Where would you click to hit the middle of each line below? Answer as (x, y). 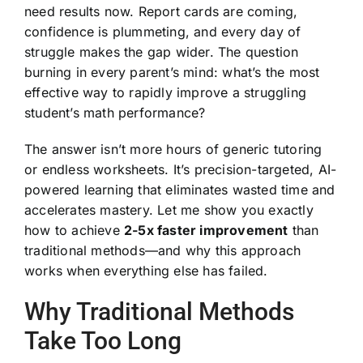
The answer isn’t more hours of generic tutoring (173, 149)
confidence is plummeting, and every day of (162, 31)
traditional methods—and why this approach (162, 250)
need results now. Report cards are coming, (161, 11)
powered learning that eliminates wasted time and (179, 189)
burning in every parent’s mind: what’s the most (172, 72)
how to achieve (74, 230)
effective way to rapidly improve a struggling (165, 92)
